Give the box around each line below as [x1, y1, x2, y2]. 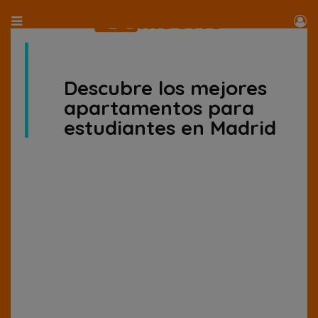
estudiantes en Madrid [64, 115, 276, 140]
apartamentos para [64, 95, 254, 120]
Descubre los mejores [64, 75, 267, 100]
